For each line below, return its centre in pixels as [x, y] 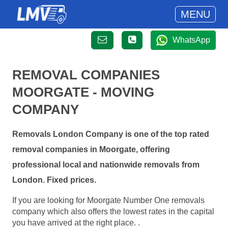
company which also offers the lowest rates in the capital [113, 211]
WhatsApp [191, 40]
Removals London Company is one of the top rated [111, 134]
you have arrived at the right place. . [76, 222]
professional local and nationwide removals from [106, 165]
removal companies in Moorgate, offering [91, 150]
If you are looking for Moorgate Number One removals [108, 200]
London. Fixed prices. [54, 180]
